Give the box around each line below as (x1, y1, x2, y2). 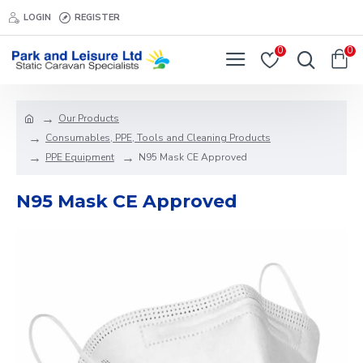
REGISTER (75, 11, 120, 23)
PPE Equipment (45, 151, 114, 164)
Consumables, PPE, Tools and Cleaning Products (45, 131, 271, 144)
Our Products (58, 112, 119, 125)
